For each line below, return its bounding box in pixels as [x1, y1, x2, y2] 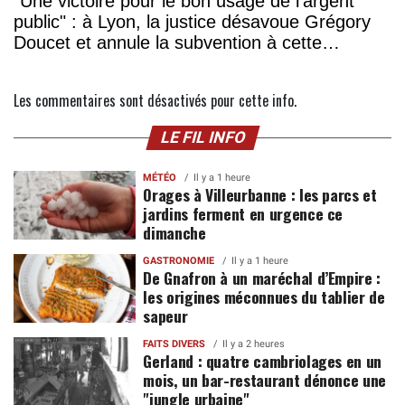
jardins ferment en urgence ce [143, 202, 344, 226]
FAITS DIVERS [143, 338, 206, 351]
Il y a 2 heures [222, 338, 286, 351]
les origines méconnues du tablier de [143, 285, 385, 309]
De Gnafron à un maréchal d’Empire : [143, 266, 381, 290]
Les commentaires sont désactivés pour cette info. [14, 89, 297, 112]
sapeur [143, 304, 188, 328]
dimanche [143, 221, 206, 245]
